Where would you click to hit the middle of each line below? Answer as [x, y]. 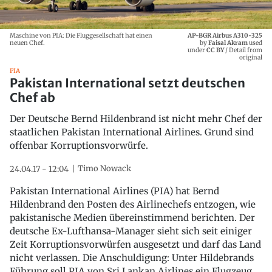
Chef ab [32, 97]
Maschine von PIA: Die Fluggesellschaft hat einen [81, 35]
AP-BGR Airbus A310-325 [225, 35]
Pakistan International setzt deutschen [127, 83]
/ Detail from [243, 50]
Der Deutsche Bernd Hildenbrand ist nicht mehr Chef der [136, 118]
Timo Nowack [104, 168]
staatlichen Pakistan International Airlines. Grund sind [132, 132]
